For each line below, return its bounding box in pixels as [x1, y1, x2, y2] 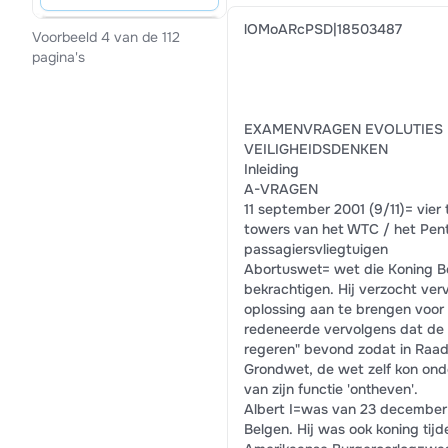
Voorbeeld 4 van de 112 [32, 28, 180, 47]
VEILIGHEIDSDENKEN [243, 140, 388, 158]
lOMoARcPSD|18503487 [243, 20, 402, 38]
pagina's [32, 48, 85, 67]
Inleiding [243, 160, 299, 178]
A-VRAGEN [243, 180, 318, 198]
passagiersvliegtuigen [243, 240, 388, 258]
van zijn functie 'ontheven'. [243, 380, 418, 398]
